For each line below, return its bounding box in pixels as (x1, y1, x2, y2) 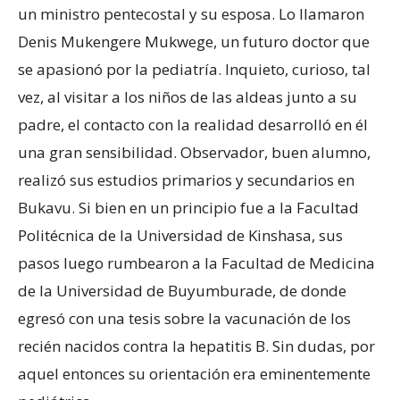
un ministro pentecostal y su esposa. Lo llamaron (18, 3, 364, 24)
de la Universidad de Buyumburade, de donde (18, 279, 346, 301)
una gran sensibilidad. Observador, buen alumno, (18, 141, 371, 162)
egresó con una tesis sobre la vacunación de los (18, 307, 351, 329)
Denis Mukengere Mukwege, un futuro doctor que (18, 30, 370, 52)
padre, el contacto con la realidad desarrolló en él (18, 113, 368, 135)
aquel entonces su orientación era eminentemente (18, 362, 371, 384)
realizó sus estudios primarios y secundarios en (18, 169, 354, 190)
